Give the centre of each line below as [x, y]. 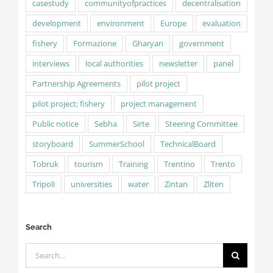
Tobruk [45, 164]
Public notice [55, 124]
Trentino [179, 164]
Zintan [176, 184]
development [56, 23]
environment [120, 23]
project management [158, 104]
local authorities [114, 63]
